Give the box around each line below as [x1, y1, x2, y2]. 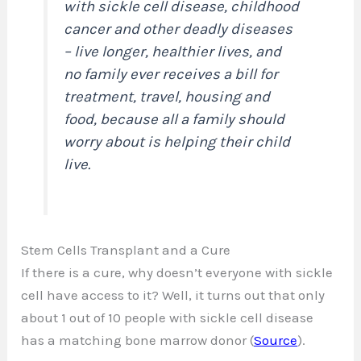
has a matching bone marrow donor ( [21, 331, 255, 348]
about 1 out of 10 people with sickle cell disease [21, 309, 314, 326]
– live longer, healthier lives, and [64, 42, 282, 60]
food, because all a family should [64, 110, 285, 128]
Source [254, 331, 298, 348]
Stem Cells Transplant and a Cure [21, 241, 231, 258]
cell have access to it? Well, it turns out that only [21, 286, 326, 303]
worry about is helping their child [64, 132, 291, 151]
